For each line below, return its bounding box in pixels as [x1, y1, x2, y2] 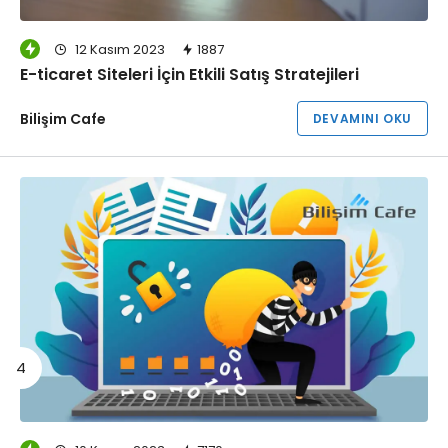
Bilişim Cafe [20, 109, 106, 130]
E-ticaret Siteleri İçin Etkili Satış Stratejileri [20, 63, 359, 87]
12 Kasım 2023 [72, 40, 165, 60]
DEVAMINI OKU [312, 110, 412, 128]
